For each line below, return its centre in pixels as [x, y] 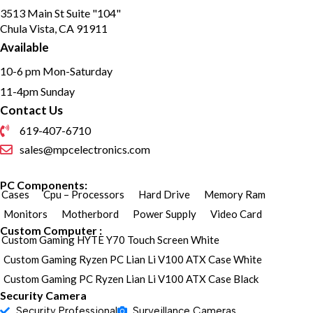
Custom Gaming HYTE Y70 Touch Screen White [110, 240]
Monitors [26, 214]
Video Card [236, 214]
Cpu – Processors [84, 195]
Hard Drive [164, 195]
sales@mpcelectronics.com [85, 150]
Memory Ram [235, 195]
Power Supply [165, 214]
